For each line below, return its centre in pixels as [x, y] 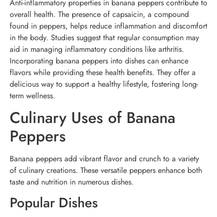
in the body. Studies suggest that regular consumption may [104, 37]
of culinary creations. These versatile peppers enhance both [106, 170]
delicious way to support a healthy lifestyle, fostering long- [104, 84]
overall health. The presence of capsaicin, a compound [99, 14]
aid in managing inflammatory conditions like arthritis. [97, 49]
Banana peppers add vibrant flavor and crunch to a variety [104, 158]
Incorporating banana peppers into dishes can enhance [99, 61]
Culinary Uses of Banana [93, 117]
